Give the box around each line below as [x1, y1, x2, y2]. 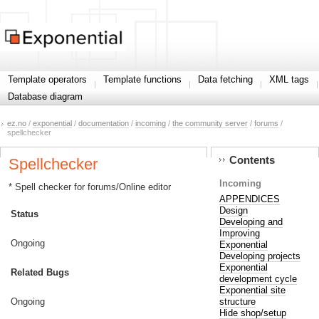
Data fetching [198, 74, 253, 85]
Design [219, 204, 248, 216]
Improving [219, 227, 260, 239]
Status [11, 208, 39, 219]
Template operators [8, 74, 87, 85]
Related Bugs [11, 266, 70, 278]
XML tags [269, 74, 309, 85]
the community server [172, 119, 248, 128]
